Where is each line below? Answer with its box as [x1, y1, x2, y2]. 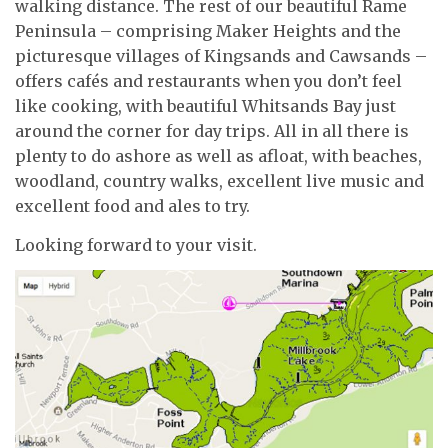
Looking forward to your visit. [15, 234, 257, 255]
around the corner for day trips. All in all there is [15, 121, 409, 142]
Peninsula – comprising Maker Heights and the [15, 21, 401, 42]
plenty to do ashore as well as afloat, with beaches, [15, 146, 422, 167]
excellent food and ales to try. [15, 196, 250, 217]
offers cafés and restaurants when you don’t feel [15, 71, 402, 92]
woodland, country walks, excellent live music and [15, 171, 424, 192]
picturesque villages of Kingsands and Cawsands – [15, 46, 427, 67]
